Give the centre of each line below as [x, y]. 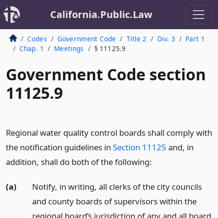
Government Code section [106, 74]
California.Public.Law [101, 14]
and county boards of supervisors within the [114, 201]
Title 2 [136, 39]
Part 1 [195, 39]
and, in [180, 147]
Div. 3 [166, 39]
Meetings [69, 48]
